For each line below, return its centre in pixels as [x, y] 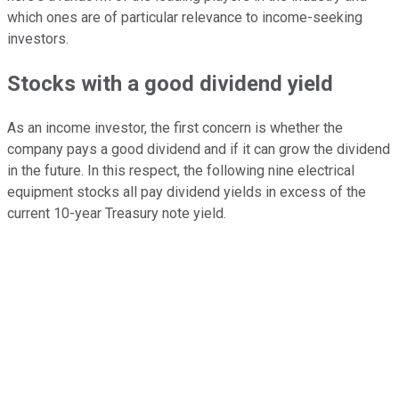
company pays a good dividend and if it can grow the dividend [199, 149]
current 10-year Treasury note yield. [117, 213]
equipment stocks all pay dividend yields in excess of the [187, 191]
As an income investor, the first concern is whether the [175, 127]
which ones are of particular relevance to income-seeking [185, 17]
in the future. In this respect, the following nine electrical [181, 170]
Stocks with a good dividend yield [170, 83]
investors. [38, 38]
